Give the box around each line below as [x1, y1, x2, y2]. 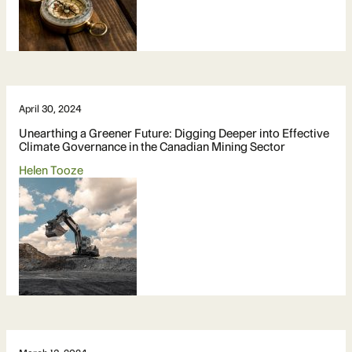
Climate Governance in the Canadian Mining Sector [19, 138, 285, 154]
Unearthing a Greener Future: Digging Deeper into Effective [19, 125, 329, 141]
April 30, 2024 [19, 102, 82, 115]
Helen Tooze [19, 163, 83, 178]
